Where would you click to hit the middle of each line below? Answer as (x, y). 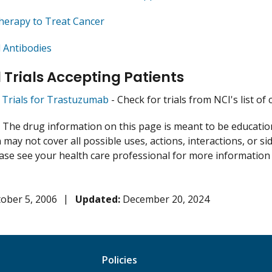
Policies (120, 260)
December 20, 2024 (166, 199)
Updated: (97, 199)
